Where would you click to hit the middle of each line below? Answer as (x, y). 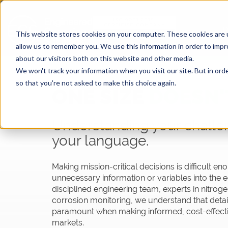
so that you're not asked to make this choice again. (96, 82)
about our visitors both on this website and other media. (105, 58)
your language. (100, 141)
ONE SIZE (100, 96)
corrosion (71, 200)
